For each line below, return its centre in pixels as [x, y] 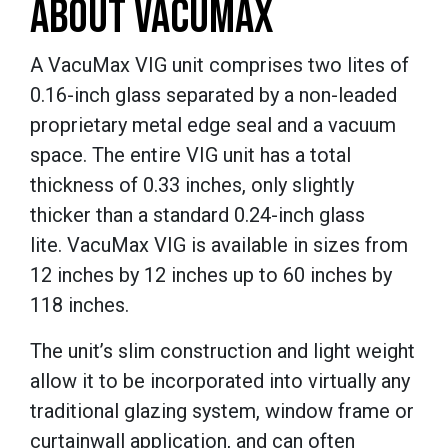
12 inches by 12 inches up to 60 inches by [211, 275]
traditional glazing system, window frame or [222, 411]
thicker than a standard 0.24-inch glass [197, 215]
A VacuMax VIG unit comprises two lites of [219, 65]
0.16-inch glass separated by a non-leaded [213, 95]
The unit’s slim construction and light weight [222, 351]
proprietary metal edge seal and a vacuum [213, 125]
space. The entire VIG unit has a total [190, 155]
